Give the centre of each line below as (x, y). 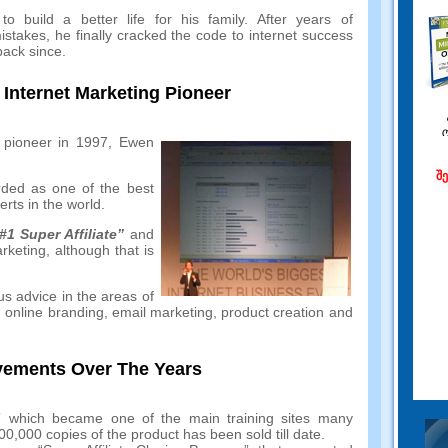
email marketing (162, 311)
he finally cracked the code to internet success (203, 35)
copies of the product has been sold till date (183, 433)
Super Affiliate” (72, 233)
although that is (104, 249)
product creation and (287, 311)
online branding (54, 311)
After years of (304, 19)
